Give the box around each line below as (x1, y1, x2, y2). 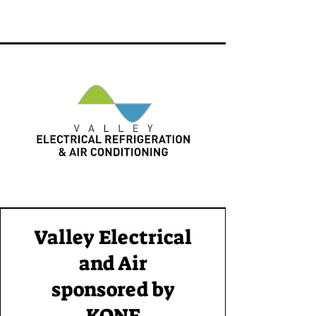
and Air (78, 250, 147, 276)
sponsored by (51, 276, 175, 303)
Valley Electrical (34, 224, 192, 250)
